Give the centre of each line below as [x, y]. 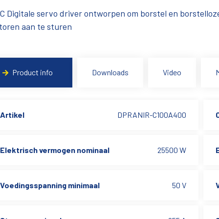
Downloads [110, 72]
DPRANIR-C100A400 [152, 115]
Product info [33, 72]
